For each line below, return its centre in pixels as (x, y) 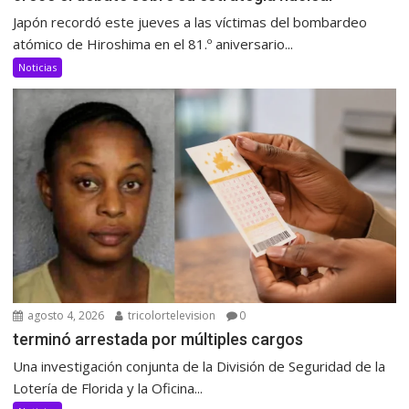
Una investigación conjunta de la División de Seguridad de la (199, 367)
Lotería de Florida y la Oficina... (108, 388)
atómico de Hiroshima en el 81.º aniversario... (153, 43)
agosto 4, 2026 (65, 316)
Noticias (38, 67)
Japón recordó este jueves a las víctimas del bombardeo (190, 21)
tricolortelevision (171, 316)
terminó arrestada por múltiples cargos (158, 340)
